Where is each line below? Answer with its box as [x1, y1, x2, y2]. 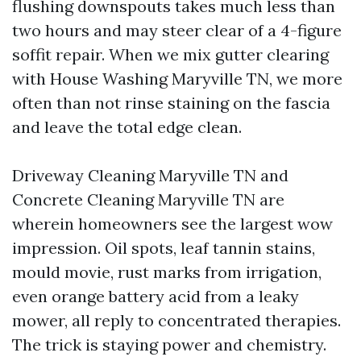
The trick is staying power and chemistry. [12, 334, 326, 355]
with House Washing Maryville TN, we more [12, 68, 342, 89]
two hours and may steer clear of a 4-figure [12, 20, 342, 40]
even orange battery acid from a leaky [12, 286, 299, 306]
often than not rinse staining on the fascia [12, 93, 330, 113]
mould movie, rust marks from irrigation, [12, 262, 322, 282]
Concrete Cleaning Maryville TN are [12, 189, 284, 210]
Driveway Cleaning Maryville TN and [12, 165, 288, 185]
